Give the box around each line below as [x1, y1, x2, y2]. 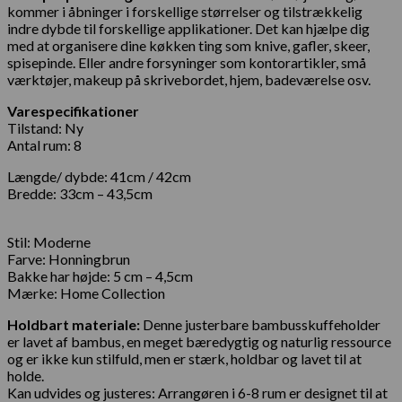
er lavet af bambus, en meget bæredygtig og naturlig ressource [7, 333, 391, 351]
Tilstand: [7, 119, 65, 137]
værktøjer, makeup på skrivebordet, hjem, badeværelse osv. [7, 71, 371, 89]
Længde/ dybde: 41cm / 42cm [7, 168, 191, 186]
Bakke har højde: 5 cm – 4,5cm [7, 267, 193, 285]
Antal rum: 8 [7, 136, 82, 154]
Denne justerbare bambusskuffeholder [140, 316, 380, 334]
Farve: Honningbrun [7, 250, 130, 268]
